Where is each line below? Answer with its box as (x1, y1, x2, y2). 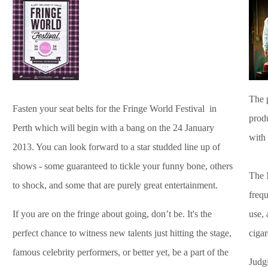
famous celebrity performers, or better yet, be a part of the (13, 246, 229, 257)
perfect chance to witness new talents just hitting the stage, (13, 227, 232, 238)
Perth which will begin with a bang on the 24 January (13, 122, 214, 133)
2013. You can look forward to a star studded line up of (13, 141, 220, 152)
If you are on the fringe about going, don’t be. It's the (13, 208, 212, 219)
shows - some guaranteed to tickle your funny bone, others (13, 160, 233, 171)
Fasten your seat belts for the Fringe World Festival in (13, 103, 217, 114)
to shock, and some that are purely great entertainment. (13, 179, 218, 190)
